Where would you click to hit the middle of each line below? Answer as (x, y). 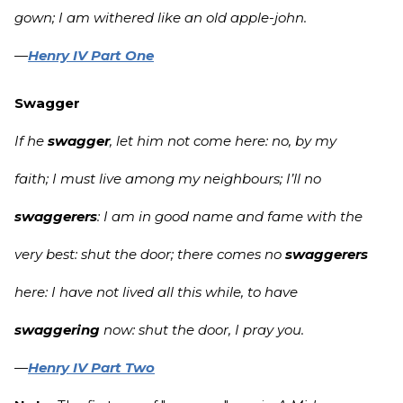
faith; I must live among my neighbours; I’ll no (168, 179)
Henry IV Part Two (91, 368)
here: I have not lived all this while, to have (156, 292)
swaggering (57, 330)
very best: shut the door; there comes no (150, 255)
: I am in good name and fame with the (230, 217)
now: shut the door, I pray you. (202, 330)
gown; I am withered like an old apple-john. (161, 18)
